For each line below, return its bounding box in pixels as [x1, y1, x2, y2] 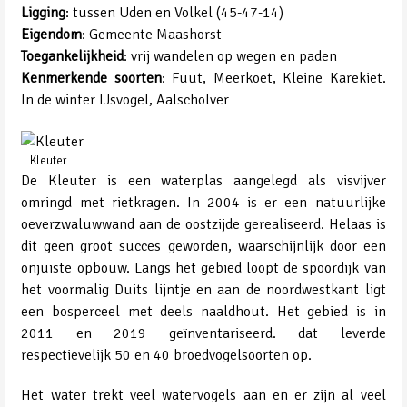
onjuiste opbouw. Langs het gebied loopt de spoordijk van [21, 258, 386, 277]
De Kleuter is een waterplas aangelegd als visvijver [21, 171, 386, 190]
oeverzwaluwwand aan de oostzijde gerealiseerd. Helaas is [21, 214, 386, 233]
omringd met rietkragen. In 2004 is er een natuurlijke [21, 193, 386, 212]
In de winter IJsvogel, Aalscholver [21, 90, 230, 109]
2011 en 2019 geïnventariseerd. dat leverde [21, 323, 386, 342]
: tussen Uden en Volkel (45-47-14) [65, 3, 284, 22]
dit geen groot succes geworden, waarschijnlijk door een [21, 236, 386, 255]
